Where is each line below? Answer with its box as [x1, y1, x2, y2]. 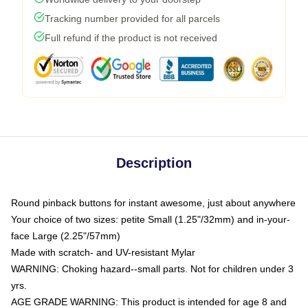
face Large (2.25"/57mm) [11, 230, 120, 241]
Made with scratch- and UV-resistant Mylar [11, 247, 195, 258]
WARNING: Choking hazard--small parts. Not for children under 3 [11, 263, 294, 274]
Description [116, 155, 192, 170]
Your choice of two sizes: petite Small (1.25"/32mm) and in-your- [11, 214, 290, 225]
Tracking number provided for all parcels [45, 13, 220, 24]
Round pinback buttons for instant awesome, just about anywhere [11, 197, 296, 208]
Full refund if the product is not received [45, 32, 217, 43]
